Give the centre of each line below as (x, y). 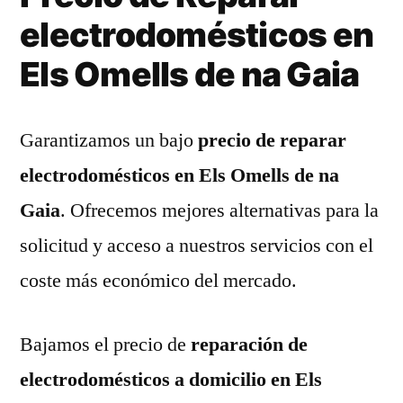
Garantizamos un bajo (107, 140)
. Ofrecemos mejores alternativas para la (219, 210)
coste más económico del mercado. (158, 280)
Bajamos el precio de (103, 344)
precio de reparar (270, 140)
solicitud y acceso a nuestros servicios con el (197, 245)
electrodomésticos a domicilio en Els (171, 379)
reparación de (247, 344)
